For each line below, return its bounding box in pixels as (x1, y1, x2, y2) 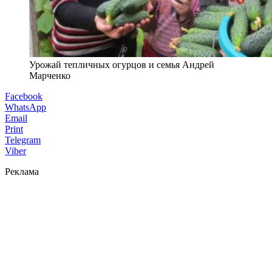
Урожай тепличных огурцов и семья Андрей (29, 59, 214, 70)
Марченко (29, 70, 70, 81)
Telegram (5, 134, 41, 145)
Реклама (5, 166, 39, 177)
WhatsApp (5, 101, 46, 112)
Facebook (5, 90, 42, 101)
